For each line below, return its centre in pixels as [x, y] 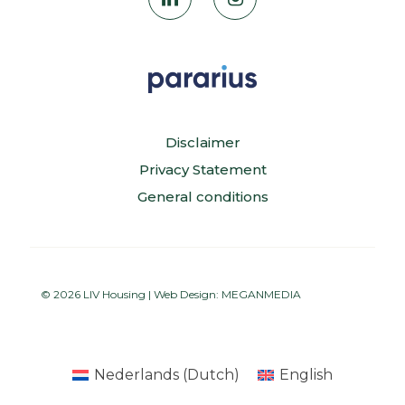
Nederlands [137, 374]
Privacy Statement [202, 169]
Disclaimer [202, 142]
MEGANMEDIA [261, 294]
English [306, 374]
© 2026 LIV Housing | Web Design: [131, 294]
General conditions [202, 196]
